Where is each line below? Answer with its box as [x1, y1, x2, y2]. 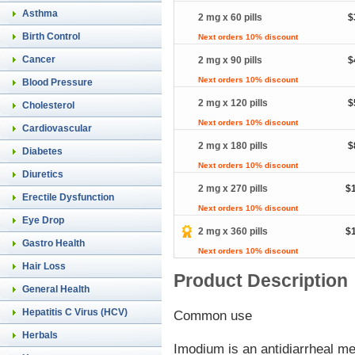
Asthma [22, 8, 58, 19]
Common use [174, 307, 252, 323]
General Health [22, 284, 90, 295]
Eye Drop [22, 215, 64, 226]
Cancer [22, 54, 55, 65]
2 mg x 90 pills [198, 55, 262, 66]
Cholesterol [22, 100, 74, 111]
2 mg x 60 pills [198, 12, 262, 23]
